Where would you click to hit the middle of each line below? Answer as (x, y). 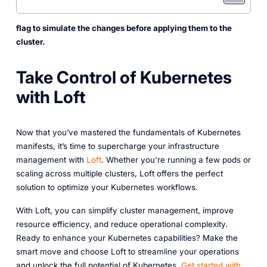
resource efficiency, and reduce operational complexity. (122, 224)
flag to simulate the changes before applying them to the (124, 28)
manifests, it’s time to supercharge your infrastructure (117, 146)
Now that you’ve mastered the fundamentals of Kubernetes (128, 133)
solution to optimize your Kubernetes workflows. (107, 187)
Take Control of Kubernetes (124, 77)
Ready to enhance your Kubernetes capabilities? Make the (127, 237)
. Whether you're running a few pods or (176, 160)
